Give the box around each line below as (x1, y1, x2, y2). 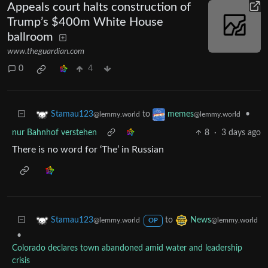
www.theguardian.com (7, 47, 84, 56)
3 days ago (221, 128, 261, 137)
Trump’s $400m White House (7, 16, 163, 28)
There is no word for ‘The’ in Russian (12, 144, 164, 154)
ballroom (7, 31, 53, 43)
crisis (12, 256, 30, 265)
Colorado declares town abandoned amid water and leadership (12, 243, 242, 252)
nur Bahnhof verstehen (12, 128, 97, 137)
